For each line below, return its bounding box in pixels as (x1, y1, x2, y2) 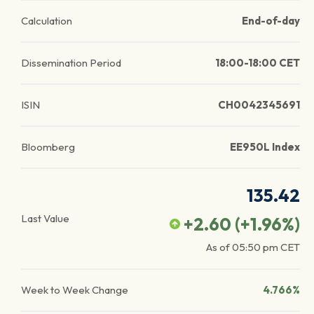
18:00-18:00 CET (215, 56, 300, 69)
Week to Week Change (21, 283, 128, 296)
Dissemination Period (21, 56, 121, 69)
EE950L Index (230, 140, 300, 153)
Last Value (21, 212, 69, 225)
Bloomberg (21, 140, 75, 153)
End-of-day (242, 14, 300, 27)
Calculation (21, 14, 72, 27)
